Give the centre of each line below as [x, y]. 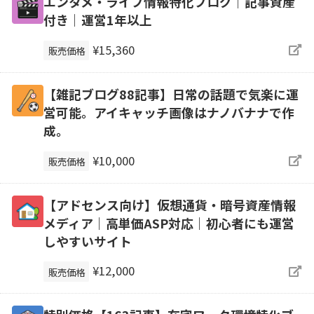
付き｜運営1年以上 [97, 19]
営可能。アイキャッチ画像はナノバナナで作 [169, 112]
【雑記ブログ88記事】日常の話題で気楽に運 [171, 94]
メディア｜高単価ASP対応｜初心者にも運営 [169, 223]
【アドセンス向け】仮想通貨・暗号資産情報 [169, 204]
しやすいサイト [87, 241]
